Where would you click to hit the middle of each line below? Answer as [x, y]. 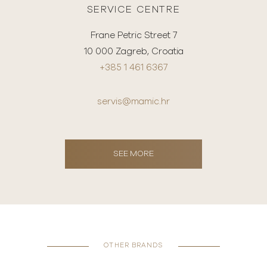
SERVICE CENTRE [133, 10]
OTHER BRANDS [133, 246]
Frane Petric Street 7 [133, 36]
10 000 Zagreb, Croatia [133, 52]
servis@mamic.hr [133, 102]
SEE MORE [133, 154]
